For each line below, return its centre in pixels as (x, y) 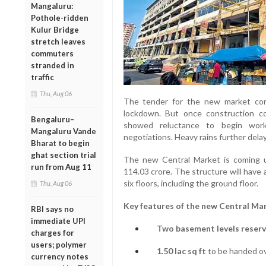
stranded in (53, 65)
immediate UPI (58, 221)
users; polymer (59, 244)
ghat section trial (64, 155)
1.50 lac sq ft (181, 251)
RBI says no (52, 209)
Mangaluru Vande (64, 131)
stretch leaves (58, 41)
